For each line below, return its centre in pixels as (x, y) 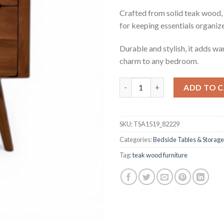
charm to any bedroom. (159, 60)
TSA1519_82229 (156, 124)
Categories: (136, 139)
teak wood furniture (160, 155)
